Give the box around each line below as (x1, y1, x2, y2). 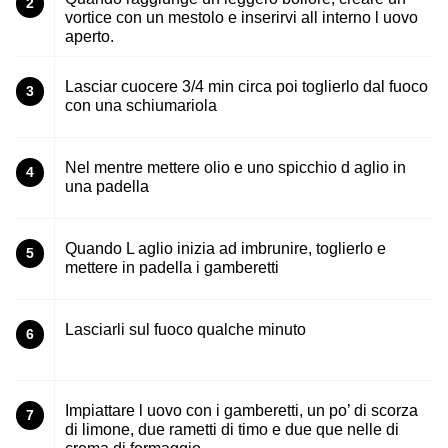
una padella (65, 178, 149, 196)
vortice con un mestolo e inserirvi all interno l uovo (65, 9, 418, 27)
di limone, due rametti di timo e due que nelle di (65, 421, 399, 439)
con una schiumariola (65, 97, 217, 115)
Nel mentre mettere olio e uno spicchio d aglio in (65, 159, 406, 177)
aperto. (65, 28, 114, 46)
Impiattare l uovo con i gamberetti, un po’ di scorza (65, 402, 418, 420)
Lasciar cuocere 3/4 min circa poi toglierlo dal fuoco (65, 78, 428, 96)
